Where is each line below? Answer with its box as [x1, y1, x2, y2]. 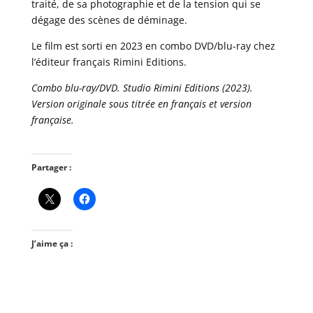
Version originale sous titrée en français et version [31, 97, 252, 111]
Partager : [31, 161, 71, 174]
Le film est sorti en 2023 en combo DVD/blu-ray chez [31, 39, 275, 53]
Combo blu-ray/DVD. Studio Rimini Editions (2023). [31, 81, 253, 95]
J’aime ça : [31, 238, 73, 250]
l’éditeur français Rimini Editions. [31, 55, 187, 69]
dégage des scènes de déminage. [31, 13, 187, 27]
